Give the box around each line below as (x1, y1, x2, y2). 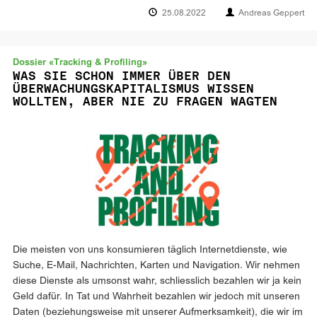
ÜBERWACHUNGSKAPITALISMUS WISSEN (13, 81, 254, 96)
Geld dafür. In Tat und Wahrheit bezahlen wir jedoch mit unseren (13, 292, 300, 301)
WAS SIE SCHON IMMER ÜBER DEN (13, 69, 231, 83)
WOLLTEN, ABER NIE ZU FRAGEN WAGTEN (13, 94, 277, 108)
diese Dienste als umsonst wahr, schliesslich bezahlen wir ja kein (13, 277, 301, 286)
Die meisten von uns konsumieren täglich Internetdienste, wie (13, 246, 287, 255)
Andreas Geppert (238, 9, 304, 18)
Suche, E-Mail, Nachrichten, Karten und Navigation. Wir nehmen (13, 261, 300, 270)
